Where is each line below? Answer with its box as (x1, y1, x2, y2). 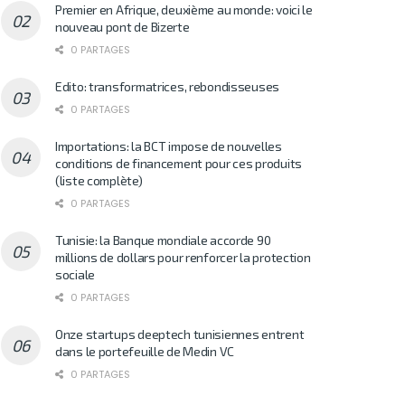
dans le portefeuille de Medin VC (55, 343, 235, 359)
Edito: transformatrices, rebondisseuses (55, 78, 280, 94)
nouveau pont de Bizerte (55, 18, 190, 34)
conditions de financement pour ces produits (55, 155, 302, 171)
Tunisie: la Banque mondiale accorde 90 (55, 231, 271, 248)
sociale (55, 266, 96, 282)
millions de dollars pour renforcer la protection (55, 249, 311, 265)
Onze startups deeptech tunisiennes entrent (55, 325, 305, 342)
